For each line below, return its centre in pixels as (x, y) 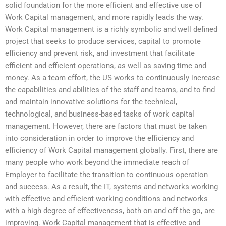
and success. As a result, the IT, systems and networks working (111, 187)
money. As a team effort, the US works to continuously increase (112, 78)
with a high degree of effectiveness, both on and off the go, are (110, 211)
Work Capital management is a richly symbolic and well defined (111, 30)
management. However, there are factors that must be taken (106, 126)
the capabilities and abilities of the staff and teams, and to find (110, 90)
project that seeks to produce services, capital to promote (103, 42)
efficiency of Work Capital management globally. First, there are (111, 151)
